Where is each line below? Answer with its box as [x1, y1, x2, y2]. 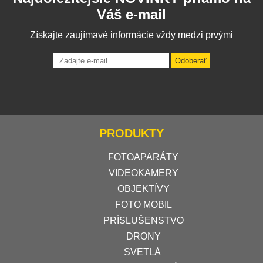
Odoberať [174, 56, 207, 65]
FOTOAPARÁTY [108, 151, 178, 162]
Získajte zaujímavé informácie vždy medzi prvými [30, 29, 233, 40]
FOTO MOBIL [114, 199, 172, 210]
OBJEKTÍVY [117, 183, 170, 194]
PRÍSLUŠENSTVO [103, 215, 184, 225]
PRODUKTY [99, 126, 164, 140]
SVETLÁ [123, 247, 163, 257]
